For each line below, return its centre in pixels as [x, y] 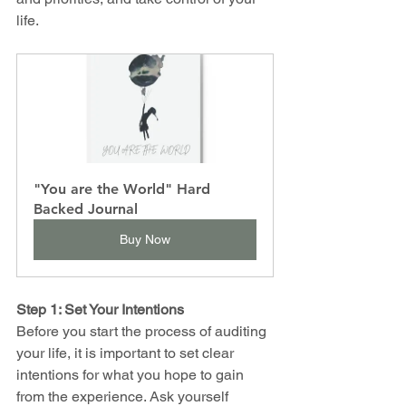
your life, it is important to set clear [127, 353]
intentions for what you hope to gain [132, 374]
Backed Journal [86, 208]
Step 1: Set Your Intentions [100, 309]
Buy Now [145, 239]
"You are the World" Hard [124, 188]
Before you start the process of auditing [143, 331]
